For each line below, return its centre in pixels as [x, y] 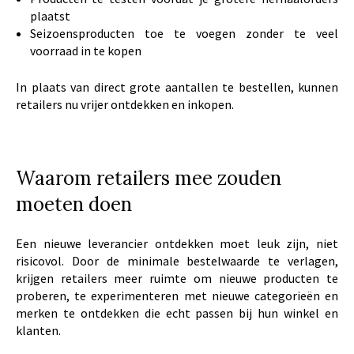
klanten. [38, 330]
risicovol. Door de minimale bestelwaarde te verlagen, [177, 260]
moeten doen [74, 204]
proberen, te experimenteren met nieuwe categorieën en [177, 295]
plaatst [50, 15]
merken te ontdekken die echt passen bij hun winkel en [177, 313]
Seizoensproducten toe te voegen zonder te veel [184, 33]
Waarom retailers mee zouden [149, 178]
